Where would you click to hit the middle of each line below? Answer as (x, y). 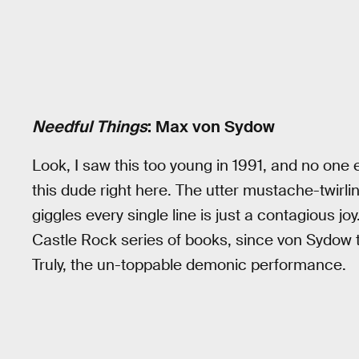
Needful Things (90, 127)
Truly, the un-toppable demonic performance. (189, 265)
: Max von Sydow (211, 127)
